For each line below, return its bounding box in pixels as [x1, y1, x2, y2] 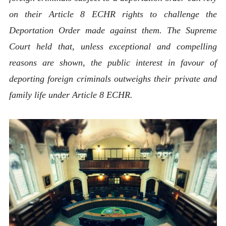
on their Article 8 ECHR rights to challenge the [9, 9, 217, 19]
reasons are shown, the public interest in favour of [9, 57, 217, 68]
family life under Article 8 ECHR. [9, 89, 138, 100]
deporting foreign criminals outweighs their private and [9, 73, 217, 84]
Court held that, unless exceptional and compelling [9, 41, 217, 51]
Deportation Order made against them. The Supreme [9, 25, 217, 35]
